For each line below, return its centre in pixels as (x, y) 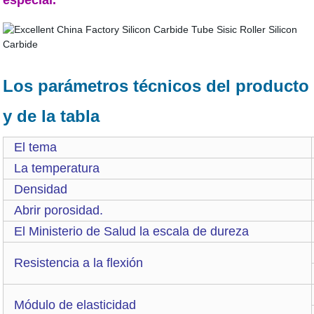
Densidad (41, 189)
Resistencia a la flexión (82, 263)
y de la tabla (52, 116)
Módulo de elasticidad (75, 305)
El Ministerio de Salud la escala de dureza (132, 231)
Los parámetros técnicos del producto (156, 86)
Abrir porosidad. (59, 210)
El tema (36, 147)
